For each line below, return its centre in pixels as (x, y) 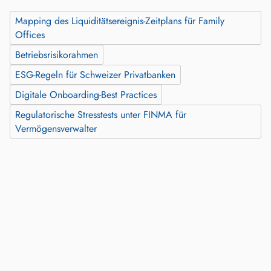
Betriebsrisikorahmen (57, 55)
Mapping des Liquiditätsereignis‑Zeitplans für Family (120, 21)
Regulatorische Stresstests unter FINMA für (101, 115)
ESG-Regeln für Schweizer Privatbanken (95, 75)
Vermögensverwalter (56, 129)
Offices (30, 35)
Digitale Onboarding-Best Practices (86, 95)
